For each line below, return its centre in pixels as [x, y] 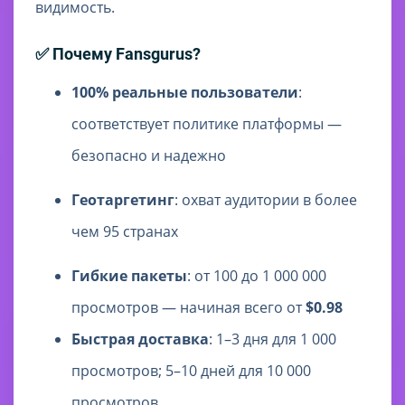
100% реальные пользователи [185, 93]
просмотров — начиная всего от [188, 308]
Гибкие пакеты [129, 276]
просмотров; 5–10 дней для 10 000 [191, 371]
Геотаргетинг [123, 200]
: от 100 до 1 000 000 [257, 276]
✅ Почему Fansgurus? [118, 54]
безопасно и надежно [149, 156]
